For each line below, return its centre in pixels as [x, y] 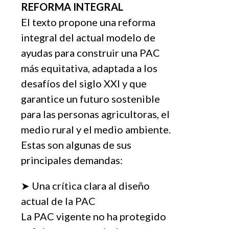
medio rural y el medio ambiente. [96, 129]
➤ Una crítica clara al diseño [85, 185]
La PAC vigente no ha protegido [94, 216]
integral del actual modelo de [88, 37]
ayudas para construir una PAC [90, 52]
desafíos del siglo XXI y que [84, 83]
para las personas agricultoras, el [95, 114]
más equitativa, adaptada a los [89, 68]
